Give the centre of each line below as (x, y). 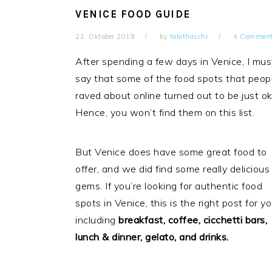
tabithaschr (189, 37)
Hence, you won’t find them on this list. (165, 113)
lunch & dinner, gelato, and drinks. (152, 237)
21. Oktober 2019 (105, 37)
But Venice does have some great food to (171, 152)
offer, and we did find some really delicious (172, 169)
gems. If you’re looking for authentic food (169, 186)
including (97, 220)
